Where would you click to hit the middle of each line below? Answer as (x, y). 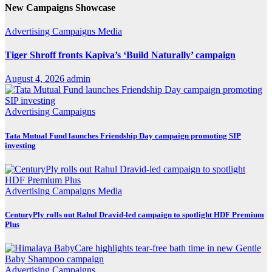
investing (20, 145)
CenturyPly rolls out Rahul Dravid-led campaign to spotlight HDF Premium (134, 215)
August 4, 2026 (36, 79)
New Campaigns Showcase (60, 7)
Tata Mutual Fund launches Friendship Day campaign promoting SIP (123, 135)
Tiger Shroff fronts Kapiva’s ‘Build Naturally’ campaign (120, 55)
